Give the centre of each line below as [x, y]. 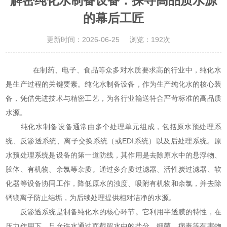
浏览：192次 [150, 40]
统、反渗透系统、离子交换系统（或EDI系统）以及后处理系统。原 [113, 141]
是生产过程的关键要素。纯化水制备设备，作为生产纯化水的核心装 [113, 84]
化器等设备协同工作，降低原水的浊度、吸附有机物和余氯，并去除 [113, 184]
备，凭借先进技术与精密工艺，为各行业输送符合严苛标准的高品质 [113, 99]
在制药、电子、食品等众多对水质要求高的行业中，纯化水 [121, 70]
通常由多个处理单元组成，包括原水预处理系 [147, 127]
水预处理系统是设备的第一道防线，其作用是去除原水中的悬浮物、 [113, 155]
